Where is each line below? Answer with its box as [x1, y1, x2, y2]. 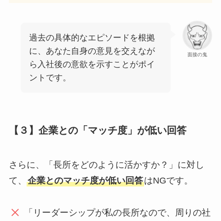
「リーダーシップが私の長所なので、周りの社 [24, 207, 211, 218]
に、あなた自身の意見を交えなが [29, 46, 155, 56]
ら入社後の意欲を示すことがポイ [29, 60, 155, 70]
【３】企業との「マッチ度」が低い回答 [8, 125, 186, 136]
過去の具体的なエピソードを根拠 [29, 33, 155, 43]
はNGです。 [144, 175, 193, 185]
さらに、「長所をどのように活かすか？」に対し [8, 159, 204, 170]
